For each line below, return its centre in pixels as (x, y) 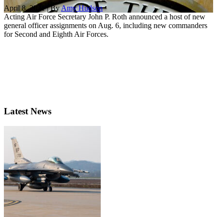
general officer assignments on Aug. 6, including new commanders (106, 26)
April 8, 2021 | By (32, 8)
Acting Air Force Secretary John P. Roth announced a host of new (105, 17)
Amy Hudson (82, 8)
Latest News (28, 111)
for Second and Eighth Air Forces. (56, 34)
